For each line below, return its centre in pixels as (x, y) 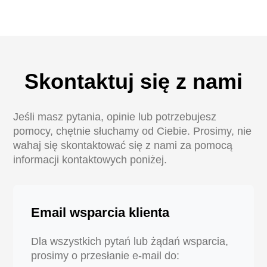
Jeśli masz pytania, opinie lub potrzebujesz (115, 117)
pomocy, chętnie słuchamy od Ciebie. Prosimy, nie (133, 131)
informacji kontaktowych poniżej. (90, 160)
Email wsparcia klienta (100, 212)
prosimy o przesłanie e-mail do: (105, 256)
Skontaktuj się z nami (133, 81)
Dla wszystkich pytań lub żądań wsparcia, (130, 241)
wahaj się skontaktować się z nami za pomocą (123, 145)
